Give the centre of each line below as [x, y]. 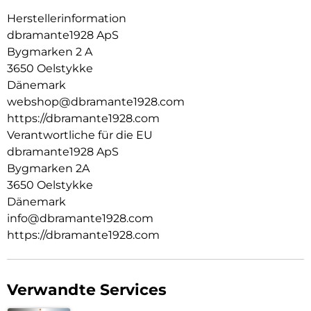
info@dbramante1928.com [80, 219]
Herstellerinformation [67, 19]
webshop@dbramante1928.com [96, 102]
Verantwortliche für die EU [80, 135]
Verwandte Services [87, 290]
